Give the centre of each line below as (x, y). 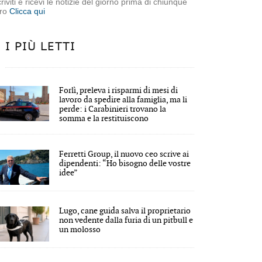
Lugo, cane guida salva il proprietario (125, 211)
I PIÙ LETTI (41, 46)
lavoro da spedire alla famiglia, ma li (123, 99)
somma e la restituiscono (104, 118)
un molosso (80, 229)
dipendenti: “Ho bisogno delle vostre (125, 163)
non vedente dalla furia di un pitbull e (126, 220)
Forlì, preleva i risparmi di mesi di (119, 90)
